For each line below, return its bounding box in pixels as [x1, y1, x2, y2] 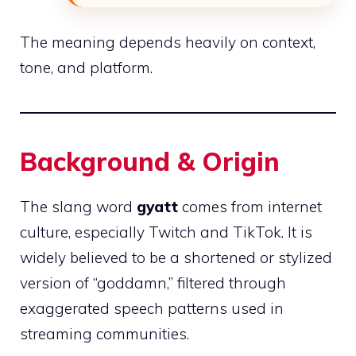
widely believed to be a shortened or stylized [20, 248, 332, 268]
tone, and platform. [20, 58, 153, 78]
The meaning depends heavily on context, [20, 33, 315, 52]
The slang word [20, 197, 137, 217]
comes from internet [178, 197, 322, 217]
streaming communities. [20, 324, 189, 344]
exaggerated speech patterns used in [20, 299, 284, 319]
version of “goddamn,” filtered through [20, 273, 286, 293]
